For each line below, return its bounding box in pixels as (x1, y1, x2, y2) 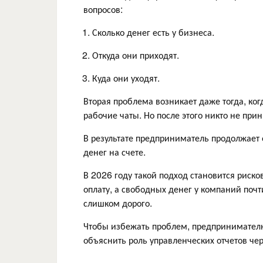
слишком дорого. (83, 195, 152, 210)
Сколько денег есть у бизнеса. (92, 25, 214, 39)
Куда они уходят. (92, 70, 160, 85)
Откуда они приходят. (92, 48, 179, 62)
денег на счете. (83, 144, 146, 159)
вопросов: (83, 2, 123, 16)
